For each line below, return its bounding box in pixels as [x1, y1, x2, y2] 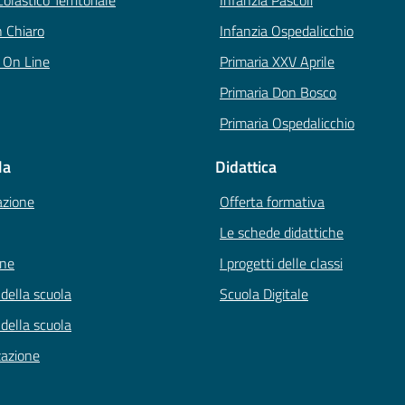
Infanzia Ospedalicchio [220, 20, 353, 42]
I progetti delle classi [220, 252, 343, 275]
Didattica [215, 155, 277, 180]
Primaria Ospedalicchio [220, 112, 354, 135]
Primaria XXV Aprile [220, 51, 334, 73]
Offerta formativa [220, 191, 325, 213]
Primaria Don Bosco [220, 81, 336, 104]
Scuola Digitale [220, 283, 308, 306]
